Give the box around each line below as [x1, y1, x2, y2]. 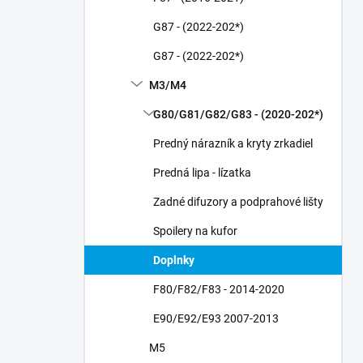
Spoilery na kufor [153, 224, 237, 237]
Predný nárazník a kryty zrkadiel [153, 137, 313, 150]
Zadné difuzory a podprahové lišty [153, 195, 323, 208]
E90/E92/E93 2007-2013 [153, 312, 279, 325]
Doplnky [153, 254, 194, 267]
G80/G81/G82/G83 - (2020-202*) [153, 108, 323, 121]
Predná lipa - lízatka [153, 166, 251, 179]
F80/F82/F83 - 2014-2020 [153, 283, 284, 296]
